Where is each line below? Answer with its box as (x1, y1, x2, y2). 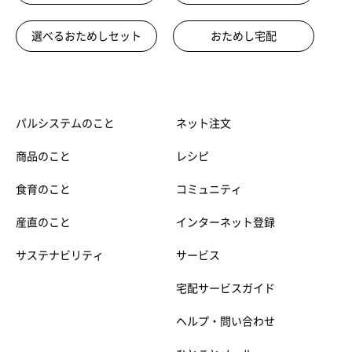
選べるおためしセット (31, 31, 141, 42)
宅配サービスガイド (176, 283, 275, 294)
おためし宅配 (211, 31, 277, 42)
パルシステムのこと (16, 118, 115, 129)
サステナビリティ (16, 250, 104, 261)
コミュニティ (176, 184, 242, 195)
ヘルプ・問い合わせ (176, 316, 275, 327)
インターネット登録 (176, 217, 275, 228)
